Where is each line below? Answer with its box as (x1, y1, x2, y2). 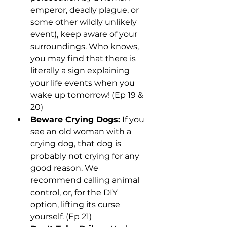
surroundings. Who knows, (30, 42, 141, 52)
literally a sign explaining (30, 66, 132, 76)
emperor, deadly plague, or (30, 5, 141, 15)
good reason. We (30, 163, 100, 173)
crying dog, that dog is (30, 139, 123, 149)
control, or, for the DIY (30, 187, 120, 198)
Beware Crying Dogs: (30, 115, 120, 125)
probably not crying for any (30, 151, 141, 161)
